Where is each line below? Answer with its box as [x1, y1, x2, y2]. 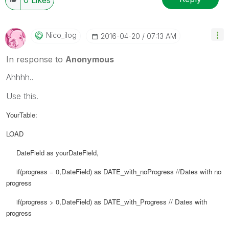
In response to [6, 54, 65, 64]
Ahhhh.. [6, 72, 34, 82]
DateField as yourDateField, [6, 147, 99, 157]
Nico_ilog [46, 30, 77, 39]
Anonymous [65, 54, 114, 64]
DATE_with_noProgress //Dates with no [103, 166, 221, 176]
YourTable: [6, 109, 37, 120]
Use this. [6, 90, 38, 101]
